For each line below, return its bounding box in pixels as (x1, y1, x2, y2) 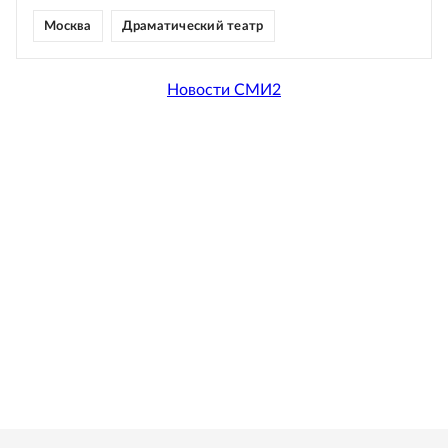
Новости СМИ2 (167, 82, 281, 99)
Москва (44, 19, 92, 33)
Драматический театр (121, 19, 264, 33)
